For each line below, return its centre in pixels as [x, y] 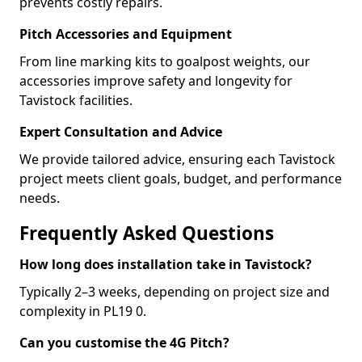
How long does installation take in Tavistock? [166, 264]
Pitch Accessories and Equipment [126, 34]
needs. [40, 198]
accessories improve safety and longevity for [156, 81]
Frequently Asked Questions [147, 233]
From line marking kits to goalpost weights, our [165, 61]
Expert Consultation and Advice [121, 132]
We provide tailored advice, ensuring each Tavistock [177, 159]
